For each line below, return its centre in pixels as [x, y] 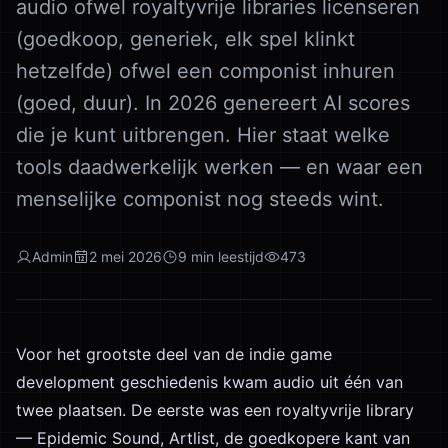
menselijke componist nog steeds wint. [200, 199]
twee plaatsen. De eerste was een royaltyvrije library [215, 410]
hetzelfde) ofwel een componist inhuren [205, 71]
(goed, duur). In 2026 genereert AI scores [213, 103]
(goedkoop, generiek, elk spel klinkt [185, 39]
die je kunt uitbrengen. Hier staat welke [203, 135]
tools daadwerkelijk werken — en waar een [219, 167]
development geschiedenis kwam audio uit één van [209, 382]
